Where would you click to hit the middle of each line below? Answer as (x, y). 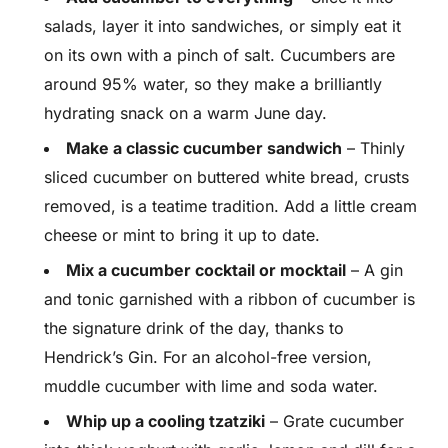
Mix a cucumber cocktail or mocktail (206, 270)
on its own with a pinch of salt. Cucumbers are (219, 55)
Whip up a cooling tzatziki (165, 421)
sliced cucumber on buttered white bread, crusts (226, 177)
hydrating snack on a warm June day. (185, 113)
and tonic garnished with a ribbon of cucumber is (229, 299)
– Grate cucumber (334, 421)
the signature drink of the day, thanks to (194, 328)
